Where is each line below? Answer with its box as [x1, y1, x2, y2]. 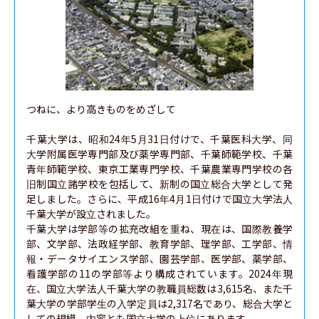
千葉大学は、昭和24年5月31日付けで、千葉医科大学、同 [26, 132, 293, 146]
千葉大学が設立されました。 [26, 206, 156, 221]
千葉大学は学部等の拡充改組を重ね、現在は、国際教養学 [26, 221, 293, 236]
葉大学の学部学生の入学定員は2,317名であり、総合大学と [26, 296, 293, 310]
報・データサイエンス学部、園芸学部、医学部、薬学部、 [26, 251, 293, 266]
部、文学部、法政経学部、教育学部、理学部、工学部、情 [26, 236, 293, 251]
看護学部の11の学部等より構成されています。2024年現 [26, 266, 293, 281]
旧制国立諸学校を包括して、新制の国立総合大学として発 [26, 177, 293, 191]
